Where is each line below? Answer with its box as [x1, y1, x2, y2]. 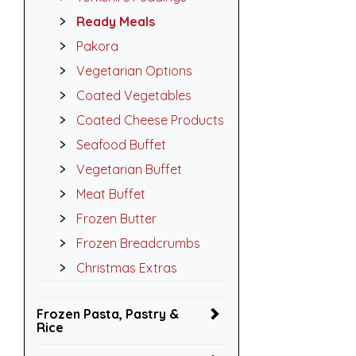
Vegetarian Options [76, 63, 192, 79]
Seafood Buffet [76, 137, 166, 153]
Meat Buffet [76, 186, 145, 202]
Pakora [76, 38, 118, 54]
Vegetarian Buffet [76, 161, 182, 177]
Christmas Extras [76, 260, 177, 276]
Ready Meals [76, 14, 155, 29]
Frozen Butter [76, 211, 157, 226]
